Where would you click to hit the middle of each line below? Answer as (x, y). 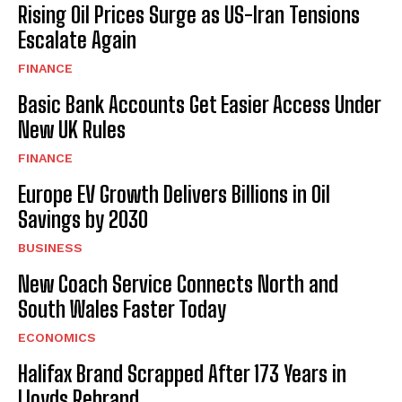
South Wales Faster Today (122, 309)
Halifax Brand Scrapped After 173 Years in (182, 373)
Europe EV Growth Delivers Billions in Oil (174, 194)
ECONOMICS (57, 337)
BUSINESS (50, 247)
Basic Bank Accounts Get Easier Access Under (200, 104)
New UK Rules (72, 129)
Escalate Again (77, 39)
